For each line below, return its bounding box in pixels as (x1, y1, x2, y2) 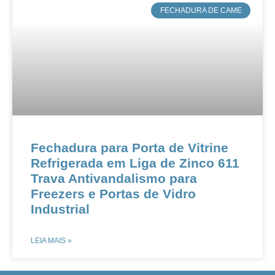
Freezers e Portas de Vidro (31, 187, 196, 201)
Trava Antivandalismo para (31, 171, 197, 185)
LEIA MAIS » (31, 236, 72, 245)
